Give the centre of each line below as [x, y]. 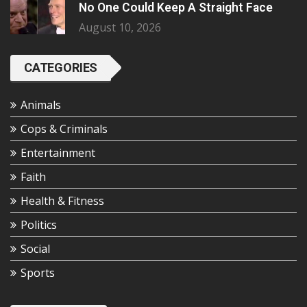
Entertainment [58, 153]
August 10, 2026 [120, 28]
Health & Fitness [62, 201]
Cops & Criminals [64, 129]
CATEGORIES [61, 68]
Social [35, 249]
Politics [39, 225]
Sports [38, 273]
